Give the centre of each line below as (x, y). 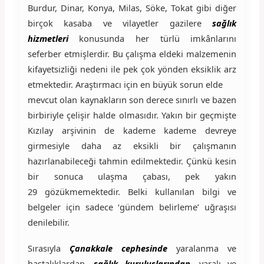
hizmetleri (48, 38)
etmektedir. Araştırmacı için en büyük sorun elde (125, 84)
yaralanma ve (207, 248)
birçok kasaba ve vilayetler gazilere (120, 23)
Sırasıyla (48, 248)
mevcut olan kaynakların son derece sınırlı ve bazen (132, 99)
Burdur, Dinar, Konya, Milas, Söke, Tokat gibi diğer (132, 7)
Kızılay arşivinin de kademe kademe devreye (132, 130)
